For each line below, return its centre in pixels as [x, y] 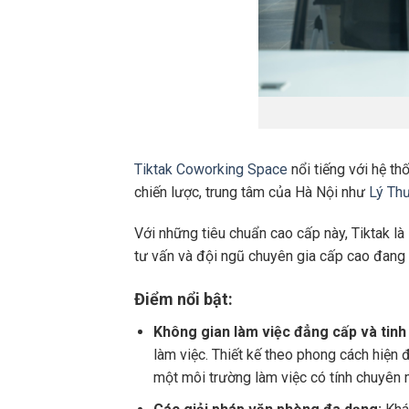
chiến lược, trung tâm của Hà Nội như [252, 192]
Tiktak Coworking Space [211, 169]
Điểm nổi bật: [184, 299]
